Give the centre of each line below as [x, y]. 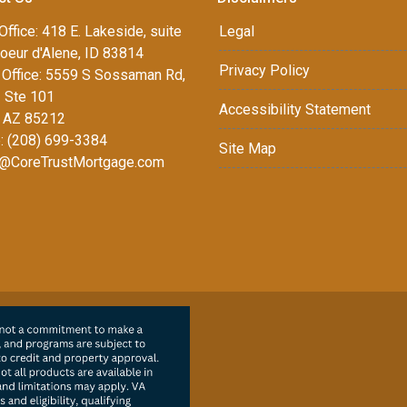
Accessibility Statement [295, 109]
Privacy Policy [264, 70]
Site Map [248, 149]
